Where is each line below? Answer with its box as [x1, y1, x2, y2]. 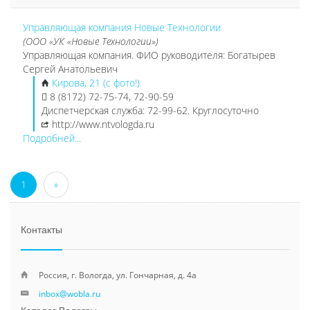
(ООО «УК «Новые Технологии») [23, 35, 158, 48]
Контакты [21, 224, 62, 235]
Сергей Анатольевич [23, 62, 118, 75]
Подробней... [23, 131, 81, 145]
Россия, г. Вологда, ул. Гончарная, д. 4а [39, 269, 197, 280]
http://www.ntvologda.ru [52, 118, 154, 131]
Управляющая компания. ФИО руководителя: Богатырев [23, 48, 275, 62]
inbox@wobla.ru [39, 288, 100, 299]
